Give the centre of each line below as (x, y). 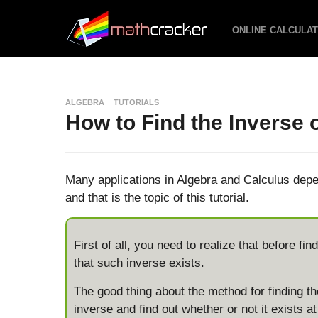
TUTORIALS (136, 102)
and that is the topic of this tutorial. (157, 198)
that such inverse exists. (139, 263)
